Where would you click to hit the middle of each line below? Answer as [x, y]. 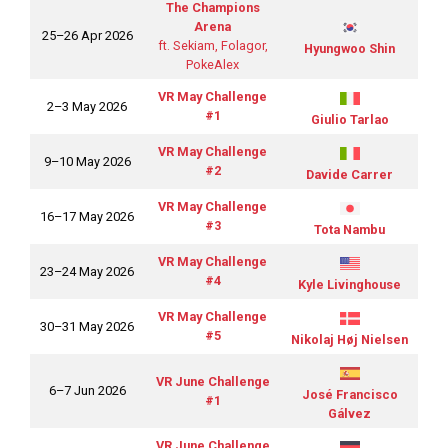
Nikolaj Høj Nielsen [349, 340]
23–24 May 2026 [87, 272]
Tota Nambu [349, 230]
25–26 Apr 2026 [87, 36]
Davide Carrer [349, 175]
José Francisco [349, 395]
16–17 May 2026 [87, 217]
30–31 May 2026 [87, 327]
